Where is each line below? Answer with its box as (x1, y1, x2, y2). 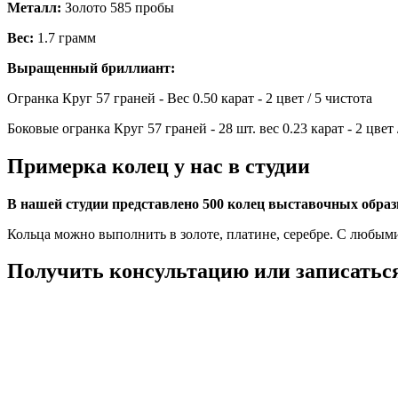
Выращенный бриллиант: (7, 60, 175, 76)
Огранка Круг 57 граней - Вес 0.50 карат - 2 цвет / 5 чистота (7, 90, 372, 106)
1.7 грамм (34, 29, 96, 45)
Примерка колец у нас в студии (7, 154, 310, 178)
